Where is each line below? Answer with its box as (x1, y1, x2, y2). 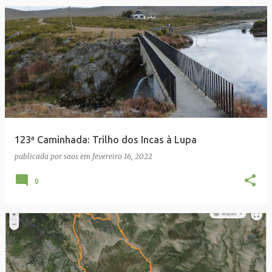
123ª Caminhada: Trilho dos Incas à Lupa (15, 134, 197, 145)
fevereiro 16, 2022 (92, 151, 152, 161)
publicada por (15, 151, 64, 161)
